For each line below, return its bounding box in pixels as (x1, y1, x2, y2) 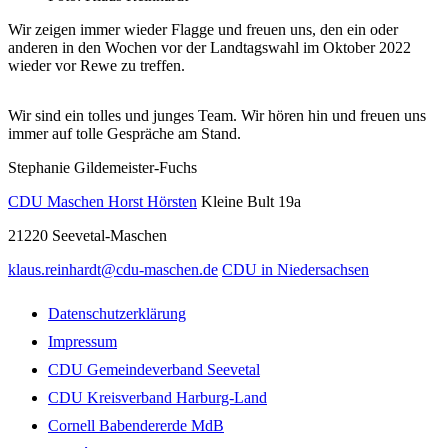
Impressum (48, 332, 117, 350)
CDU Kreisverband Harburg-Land (48, 388, 267, 406)
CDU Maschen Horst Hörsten (8, 192, 197, 210)
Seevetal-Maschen (52, 226, 167, 244)
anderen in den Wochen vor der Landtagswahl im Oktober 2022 (8, 38, 411, 56)
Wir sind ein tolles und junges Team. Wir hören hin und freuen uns (8, 106, 426, 124)
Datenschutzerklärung (48, 304, 186, 322)
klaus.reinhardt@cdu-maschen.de (8, 260, 218, 278)
